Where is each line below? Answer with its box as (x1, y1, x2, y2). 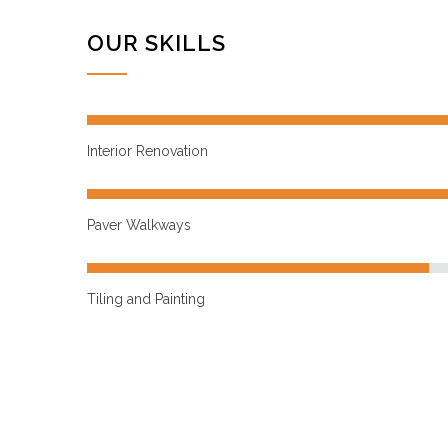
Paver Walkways (87, 217, 191, 233)
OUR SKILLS (87, 30, 226, 56)
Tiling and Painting (87, 291, 205, 307)
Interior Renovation (87, 143, 208, 159)
